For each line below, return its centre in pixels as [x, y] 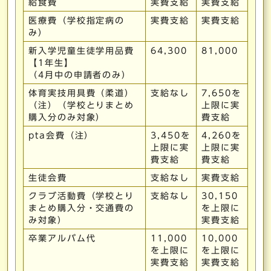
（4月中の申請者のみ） [80, 75]
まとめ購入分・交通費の [82, 208]
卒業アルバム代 [62, 238]
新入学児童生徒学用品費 [82, 51]
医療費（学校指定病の [77, 21]
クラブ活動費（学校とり [82, 196]
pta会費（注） [61, 135]
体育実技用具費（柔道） [82, 93]
